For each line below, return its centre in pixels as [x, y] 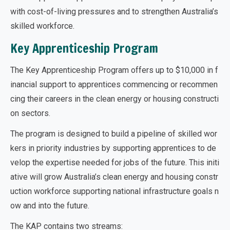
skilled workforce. [42, 26]
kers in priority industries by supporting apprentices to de [113, 148]
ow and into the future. [50, 206]
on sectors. [30, 113]
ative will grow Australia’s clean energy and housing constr [114, 177]
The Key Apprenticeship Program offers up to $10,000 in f [114, 70]
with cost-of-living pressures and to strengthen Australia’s [114, 12]
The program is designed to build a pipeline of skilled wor [114, 134]
